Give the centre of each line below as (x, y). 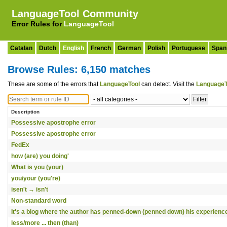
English (73, 48)
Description (25, 112)
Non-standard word (39, 201)
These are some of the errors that (54, 84)
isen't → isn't (30, 190)
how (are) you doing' (40, 156)
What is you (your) (37, 167)
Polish (156, 48)
